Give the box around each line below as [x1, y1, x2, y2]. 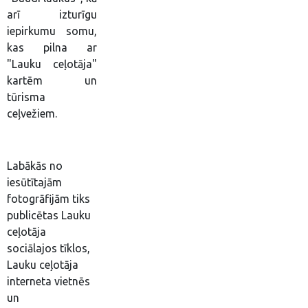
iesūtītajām [7, 176, 62, 188]
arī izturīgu [7, 8, 97, 21]
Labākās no [7, 159, 63, 172]
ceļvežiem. [7, 107, 57, 120]
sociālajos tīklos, [7, 242, 90, 254]
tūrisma [7, 91, 45, 103]
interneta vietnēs [7, 275, 90, 287]
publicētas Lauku [7, 209, 91, 221]
